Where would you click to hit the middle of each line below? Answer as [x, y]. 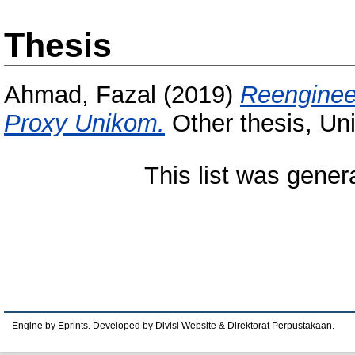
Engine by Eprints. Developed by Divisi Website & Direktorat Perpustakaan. [173, 326]
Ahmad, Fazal [80, 95]
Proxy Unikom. [84, 124]
